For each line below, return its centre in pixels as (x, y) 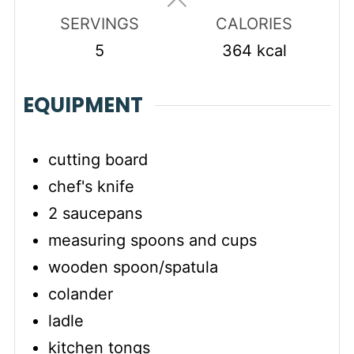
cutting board (98, 160)
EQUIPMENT (83, 105)
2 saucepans (95, 214)
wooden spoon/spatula (133, 267)
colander (80, 294)
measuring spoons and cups (152, 241)
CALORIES (254, 24)
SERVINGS (100, 24)
